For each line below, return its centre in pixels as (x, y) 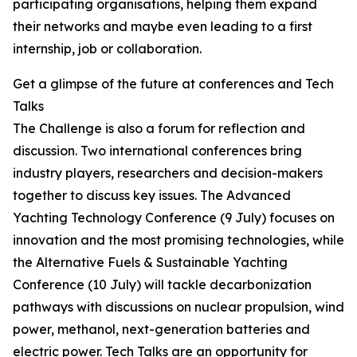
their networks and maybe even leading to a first (163, 26)
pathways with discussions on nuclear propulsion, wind (178, 307)
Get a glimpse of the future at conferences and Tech (173, 84)
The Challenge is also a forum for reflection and (159, 128)
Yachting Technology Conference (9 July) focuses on (174, 218)
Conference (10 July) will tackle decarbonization (162, 284)
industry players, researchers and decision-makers (168, 173)
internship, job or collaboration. (107, 49)
